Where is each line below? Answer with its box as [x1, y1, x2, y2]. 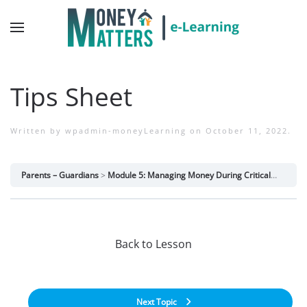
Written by [10, 125, 65, 136]
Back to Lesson [115, 236, 192, 251]
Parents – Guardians [21, 169, 99, 181]
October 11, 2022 [206, 125, 288, 136]
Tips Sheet [10, 79, 132, 114]
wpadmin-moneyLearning [65, 125, 186, 136]
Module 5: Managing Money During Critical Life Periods [108, 169, 271, 181]
